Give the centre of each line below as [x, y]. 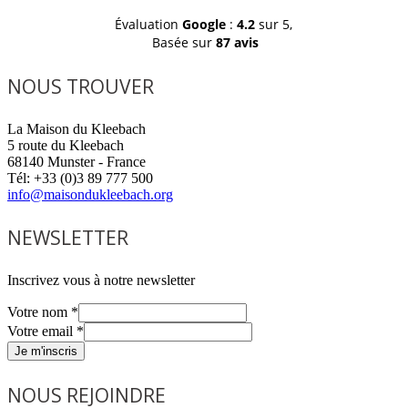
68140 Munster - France [76, 161]
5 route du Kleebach [66, 145]
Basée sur [184, 43]
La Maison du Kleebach [76, 128]
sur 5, [273, 25]
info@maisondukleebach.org [90, 194]
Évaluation [148, 25]
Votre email [42, 331]
